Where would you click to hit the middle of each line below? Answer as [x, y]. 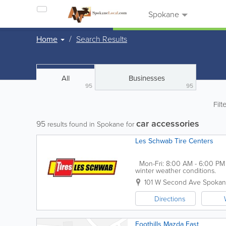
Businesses [147, 78]
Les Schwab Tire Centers [174, 141]
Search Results [102, 39]
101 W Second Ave [173, 182]
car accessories [168, 123]
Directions [170, 199]
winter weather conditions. [176, 170]
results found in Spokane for [91, 124]
